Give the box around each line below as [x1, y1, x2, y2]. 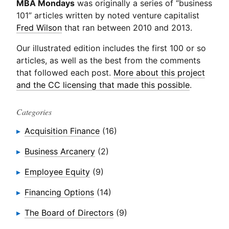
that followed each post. [16, 67, 113, 78]
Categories [16, 106, 52, 118]
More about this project [113, 67, 205, 78]
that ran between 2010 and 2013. [62, 22, 192, 33]
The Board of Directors [25, 208, 113, 218]
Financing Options [25, 187, 94, 198]
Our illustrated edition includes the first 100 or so [16, 43, 206, 54]
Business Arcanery [25, 146, 95, 157]
